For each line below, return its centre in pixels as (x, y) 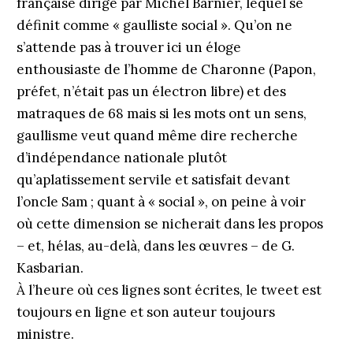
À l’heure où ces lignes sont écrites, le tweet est (169, 290)
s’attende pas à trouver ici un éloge (128, 47)
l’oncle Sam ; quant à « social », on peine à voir (161, 202)
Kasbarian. (50, 268)
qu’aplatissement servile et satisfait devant (153, 180)
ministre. (45, 334)
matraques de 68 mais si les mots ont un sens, (161, 113)
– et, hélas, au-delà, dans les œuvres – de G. (155, 246)
